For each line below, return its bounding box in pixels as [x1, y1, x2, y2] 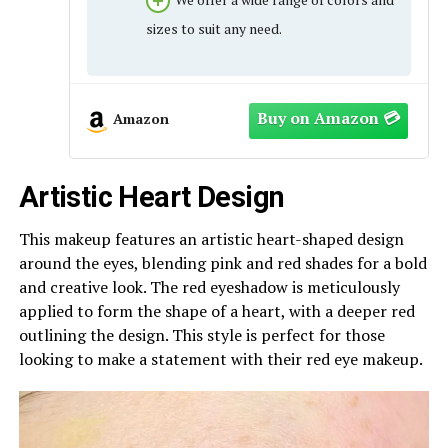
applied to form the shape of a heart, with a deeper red [18, 300, 415, 323]
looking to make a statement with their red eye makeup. [18, 348, 423, 371]
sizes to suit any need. [145, 18, 282, 38]
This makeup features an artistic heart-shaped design [18, 228, 404, 251]
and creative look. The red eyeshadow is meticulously [18, 276, 400, 299]
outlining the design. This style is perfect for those [18, 324, 385, 347]
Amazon [112, 109, 169, 129]
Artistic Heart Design [18, 180, 285, 215]
